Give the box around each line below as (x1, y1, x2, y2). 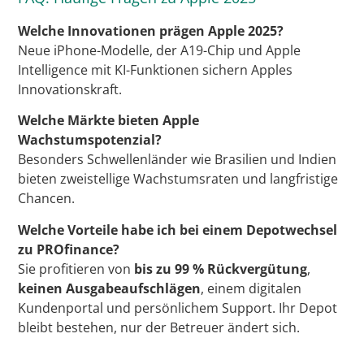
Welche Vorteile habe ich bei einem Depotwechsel (18, 220, 338, 239)
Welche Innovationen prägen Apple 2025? (18, 21, 284, 40)
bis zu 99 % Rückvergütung (134, 259, 308, 278)
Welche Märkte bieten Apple (18, 111, 200, 130)
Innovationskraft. (18, 80, 123, 98)
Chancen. (18, 189, 76, 208)
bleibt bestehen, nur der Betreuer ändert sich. (18, 318, 301, 336)
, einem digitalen (201, 279, 302, 297)
